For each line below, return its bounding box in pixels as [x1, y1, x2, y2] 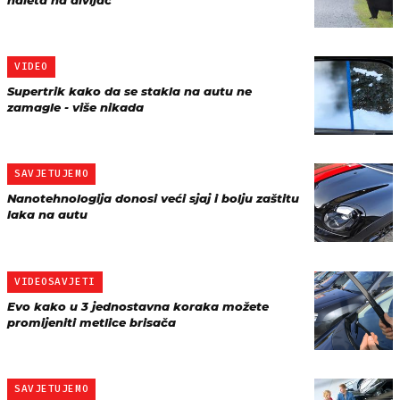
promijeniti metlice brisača [7, 315, 176, 329]
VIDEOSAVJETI [14, 276, 96, 287]
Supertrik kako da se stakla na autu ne [7, 84, 252, 98]
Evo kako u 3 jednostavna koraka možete [7, 299, 269, 313]
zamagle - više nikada [7, 100, 144, 114]
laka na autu [7, 207, 87, 221]
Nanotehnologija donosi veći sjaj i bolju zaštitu [7, 191, 299, 205]
